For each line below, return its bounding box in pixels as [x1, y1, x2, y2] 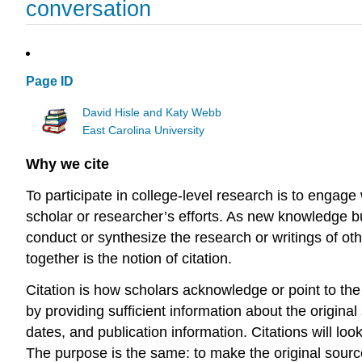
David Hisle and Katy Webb [82, 106, 222, 119]
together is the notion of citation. [26, 250, 232, 267]
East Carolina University [82, 124, 205, 137]
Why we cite [26, 156, 109, 173]
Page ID [26, 74, 74, 89]
